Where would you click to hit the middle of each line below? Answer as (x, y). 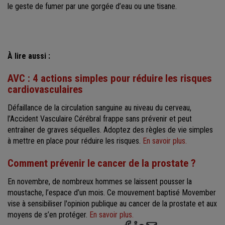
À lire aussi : (29, 56)
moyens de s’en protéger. (48, 214)
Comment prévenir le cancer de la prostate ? (102, 163)
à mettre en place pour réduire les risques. (75, 141)
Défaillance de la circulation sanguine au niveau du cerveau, (99, 107)
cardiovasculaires (45, 89)
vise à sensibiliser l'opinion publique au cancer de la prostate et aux (112, 203)
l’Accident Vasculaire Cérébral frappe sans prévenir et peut (100, 119)
